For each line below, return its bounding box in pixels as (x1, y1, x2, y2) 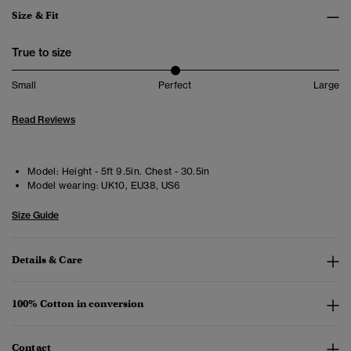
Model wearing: (27, 179, 100, 192)
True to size (12, 45, 71, 60)
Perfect (158, 79, 191, 92)
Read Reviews (12, 114, 75, 126)
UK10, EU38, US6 (99, 179, 181, 192)
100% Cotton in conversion (12, 297, 144, 311)
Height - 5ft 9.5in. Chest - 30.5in (59, 165, 210, 178)
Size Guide (12, 209, 59, 222)
